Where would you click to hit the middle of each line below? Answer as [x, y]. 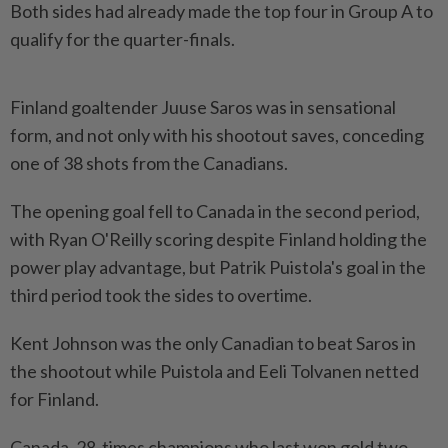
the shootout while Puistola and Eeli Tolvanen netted [214, 371]
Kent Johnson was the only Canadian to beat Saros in [213, 343]
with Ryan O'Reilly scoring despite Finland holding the [218, 239]
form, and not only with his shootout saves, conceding [217, 135]
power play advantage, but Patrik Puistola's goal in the [218, 267]
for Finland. [54, 399]
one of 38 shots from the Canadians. [149, 163]
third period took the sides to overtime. [161, 295]
